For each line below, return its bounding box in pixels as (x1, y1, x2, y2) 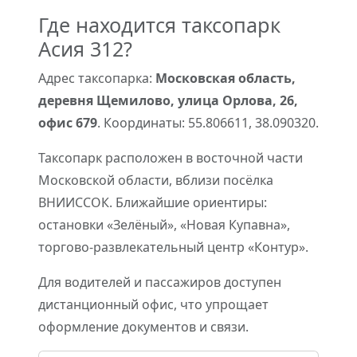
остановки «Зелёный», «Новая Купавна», (38, 216, 290, 233)
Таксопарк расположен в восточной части (38, 149, 303, 167)
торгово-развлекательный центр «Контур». (38, 238, 308, 256)
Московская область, (155, 69, 296, 87)
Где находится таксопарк (38, 11, 280, 38)
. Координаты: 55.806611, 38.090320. (97, 114, 319, 131)
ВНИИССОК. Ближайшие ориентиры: (38, 194, 267, 211)
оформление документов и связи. (38, 318, 249, 335)
